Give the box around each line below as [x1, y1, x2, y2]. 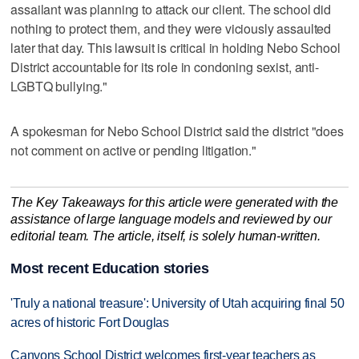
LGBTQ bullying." [10, 76, 108, 95]
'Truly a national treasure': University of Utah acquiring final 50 [10, 296, 345, 311]
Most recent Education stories [10, 260, 209, 277]
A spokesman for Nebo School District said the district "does [10, 121, 344, 140]
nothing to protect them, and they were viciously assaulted [10, 18, 332, 38]
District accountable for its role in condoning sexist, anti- [10, 57, 319, 76]
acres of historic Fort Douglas [10, 316, 169, 330]
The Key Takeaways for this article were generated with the [10, 195, 339, 209]
